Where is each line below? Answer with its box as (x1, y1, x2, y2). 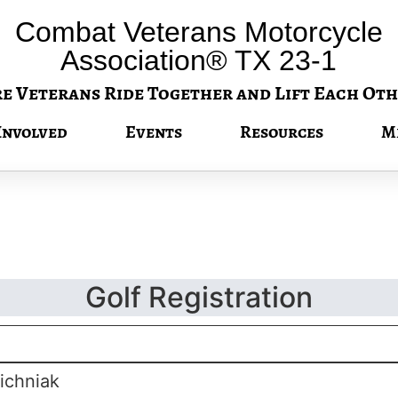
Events (125, 120, 182, 144)
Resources (240, 120, 323, 144)
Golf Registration (85, 280, 313, 314)
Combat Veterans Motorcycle (14, 16, 383, 48)
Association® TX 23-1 (60, 44, 338, 76)
